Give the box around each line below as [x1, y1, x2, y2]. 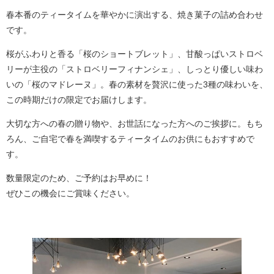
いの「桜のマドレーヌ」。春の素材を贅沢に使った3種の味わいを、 [6, 80, 268, 89]
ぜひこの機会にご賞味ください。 [6, 188, 135, 198]
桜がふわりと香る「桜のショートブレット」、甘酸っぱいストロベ [6, 49, 263, 59]
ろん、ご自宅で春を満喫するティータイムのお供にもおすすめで [6, 134, 254, 144]
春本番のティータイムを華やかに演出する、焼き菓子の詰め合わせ [6, 10, 263, 20]
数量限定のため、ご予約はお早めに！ [6, 173, 152, 183]
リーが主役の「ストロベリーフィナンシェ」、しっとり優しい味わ [6, 64, 263, 74]
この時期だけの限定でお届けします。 [6, 95, 152, 105]
